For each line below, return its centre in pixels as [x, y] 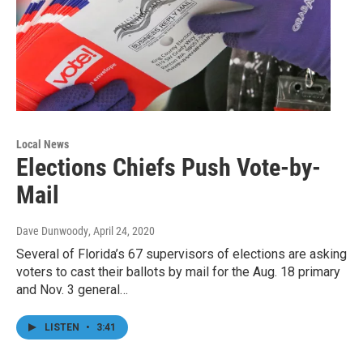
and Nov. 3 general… [72, 290]
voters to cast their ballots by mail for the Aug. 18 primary [178, 272]
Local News [43, 145]
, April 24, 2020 [122, 231]
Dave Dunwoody [52, 231]
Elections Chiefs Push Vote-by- [169, 168]
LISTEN [63, 328]
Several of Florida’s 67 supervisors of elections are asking [181, 254]
